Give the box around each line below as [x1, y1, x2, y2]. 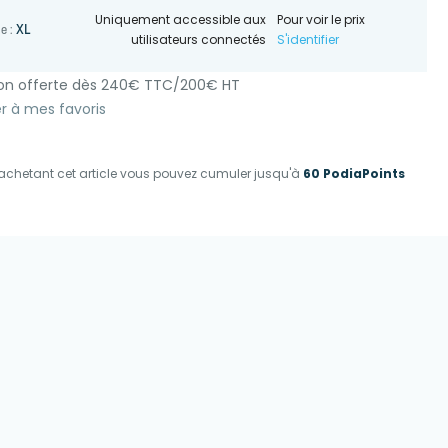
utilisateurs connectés [131, 31, 267, 48]
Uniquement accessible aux [95, 11, 267, 28]
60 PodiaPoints [303, 164, 406, 182]
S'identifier [277, 31, 340, 48]
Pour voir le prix [277, 11, 366, 28]
